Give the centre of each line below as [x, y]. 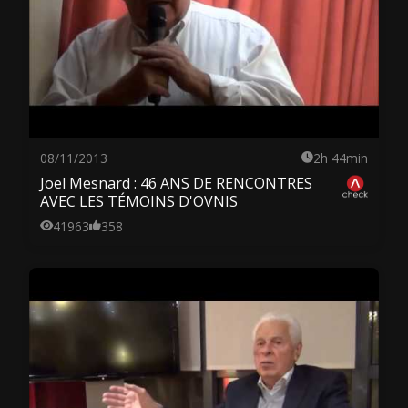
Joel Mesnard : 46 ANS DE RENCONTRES [176, 183]
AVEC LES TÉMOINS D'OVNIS [139, 201]
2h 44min [341, 158]
